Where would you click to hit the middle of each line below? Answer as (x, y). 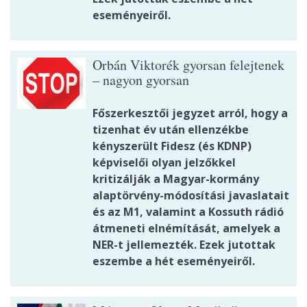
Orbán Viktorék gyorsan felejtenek (188, 65)
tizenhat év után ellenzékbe (171, 130)
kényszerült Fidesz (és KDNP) (172, 146)
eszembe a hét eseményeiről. (174, 261)
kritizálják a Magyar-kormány (176, 179)
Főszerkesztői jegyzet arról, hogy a (190, 113)
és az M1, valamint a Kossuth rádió (188, 212)
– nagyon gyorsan (141, 80)
